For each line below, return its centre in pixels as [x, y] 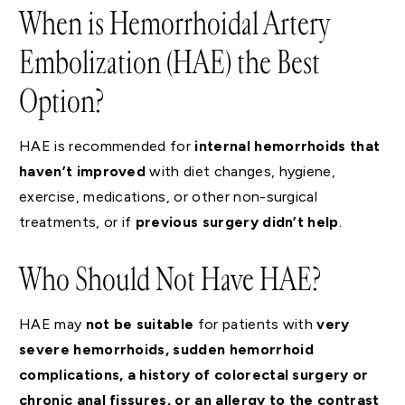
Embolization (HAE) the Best [170, 63]
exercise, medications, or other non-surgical [169, 197]
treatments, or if [77, 222]
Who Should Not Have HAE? [170, 280]
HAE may [52, 325]
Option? [61, 102]
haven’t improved [83, 172]
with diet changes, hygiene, [241, 172]
